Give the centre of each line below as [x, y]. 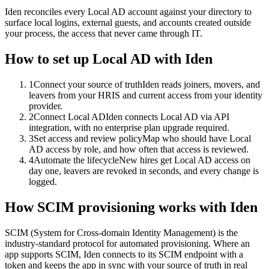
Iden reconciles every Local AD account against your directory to [128, 12]
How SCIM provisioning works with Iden [131, 207]
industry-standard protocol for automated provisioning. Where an [127, 243]
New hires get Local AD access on [185, 160]
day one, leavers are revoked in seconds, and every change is [144, 171]
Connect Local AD [70, 117]
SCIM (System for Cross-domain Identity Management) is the [121, 233]
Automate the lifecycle [76, 160]
